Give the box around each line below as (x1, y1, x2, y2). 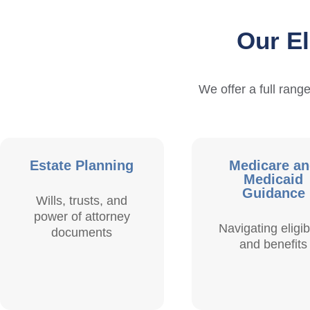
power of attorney (33, 210, 130, 224)
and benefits (239, 237, 308, 252)
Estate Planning (30, 158, 134, 174)
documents (51, 226, 113, 240)
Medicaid (244, 172, 304, 188)
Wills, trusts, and (36, 194, 128, 208)
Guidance (241, 185, 305, 201)
